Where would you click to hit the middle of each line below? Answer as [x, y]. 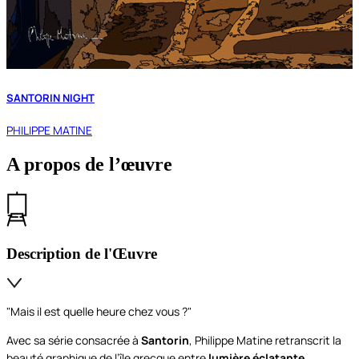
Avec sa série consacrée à [74, 341]
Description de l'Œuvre [82, 253]
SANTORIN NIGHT [50, 97]
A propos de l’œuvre [89, 165]
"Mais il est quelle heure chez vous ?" [100, 312]
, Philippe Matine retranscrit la [265, 341]
